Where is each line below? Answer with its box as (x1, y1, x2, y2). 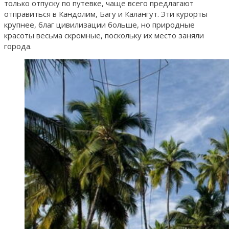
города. (4, 40, 32, 51)
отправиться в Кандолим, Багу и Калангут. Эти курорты (4, 8, 208, 19)
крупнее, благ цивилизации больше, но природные (4, 19, 195, 30)
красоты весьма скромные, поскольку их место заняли (4, 30, 204, 40)
